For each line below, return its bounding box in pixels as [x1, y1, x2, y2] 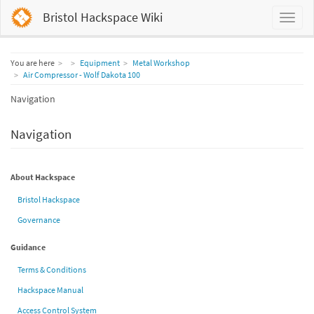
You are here [11, 57, 55, 68]
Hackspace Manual [18, 285, 83, 295]
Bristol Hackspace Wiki [43, 9, 163, 25]
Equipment [80, 57, 120, 68]
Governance [18, 214, 60, 225]
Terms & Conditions [18, 264, 86, 275]
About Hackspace [11, 172, 75, 182]
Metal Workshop [132, 57, 190, 68]
